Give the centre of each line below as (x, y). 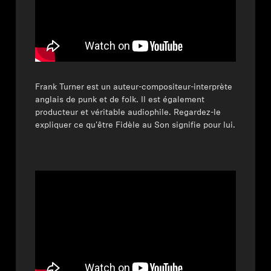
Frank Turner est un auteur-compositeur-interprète (134, 87)
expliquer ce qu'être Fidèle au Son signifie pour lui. (135, 125)
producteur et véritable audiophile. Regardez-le (128, 113)
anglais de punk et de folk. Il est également (120, 100)
